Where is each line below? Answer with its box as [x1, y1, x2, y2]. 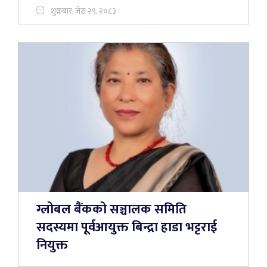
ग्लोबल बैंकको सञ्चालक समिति [36, 198, 187, 221]
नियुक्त [36, 234, 68, 256]
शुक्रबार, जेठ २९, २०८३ [51, 4, 116, 18]
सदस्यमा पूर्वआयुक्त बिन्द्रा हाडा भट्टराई [36, 216, 217, 238]
